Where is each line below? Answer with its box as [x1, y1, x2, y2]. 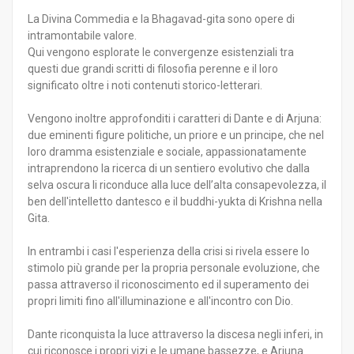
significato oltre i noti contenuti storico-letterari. [28, 78, 262, 92]
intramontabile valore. [28, 28, 137, 42]
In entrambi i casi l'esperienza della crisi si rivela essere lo [28, 244, 310, 258]
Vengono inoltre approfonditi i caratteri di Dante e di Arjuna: [28, 111, 322, 125]
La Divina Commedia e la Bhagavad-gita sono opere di [28, 12, 295, 25]
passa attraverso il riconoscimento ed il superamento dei [28, 277, 309, 291]
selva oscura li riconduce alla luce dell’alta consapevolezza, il [28, 178, 326, 191]
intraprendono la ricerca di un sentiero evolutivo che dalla [28, 161, 310, 175]
